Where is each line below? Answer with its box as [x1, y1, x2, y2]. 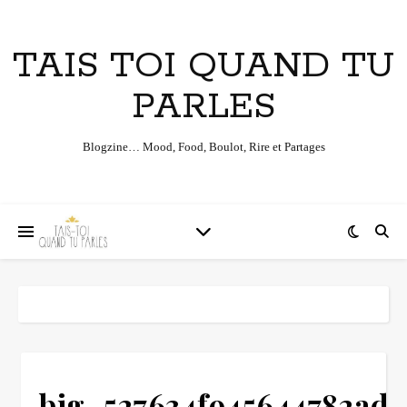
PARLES [132, 84, 275, 130]
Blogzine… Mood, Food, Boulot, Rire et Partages [82, 140, 325, 154]
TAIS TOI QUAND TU [13, 43, 394, 89]
